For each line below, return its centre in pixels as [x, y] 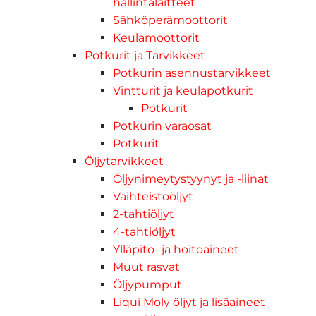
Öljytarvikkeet [124, 161]
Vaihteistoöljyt [153, 196]
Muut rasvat [146, 267]
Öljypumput [147, 284]
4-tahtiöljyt [144, 231]
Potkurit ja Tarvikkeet [145, 55]
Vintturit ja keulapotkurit [183, 90]
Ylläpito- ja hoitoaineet [176, 249]
